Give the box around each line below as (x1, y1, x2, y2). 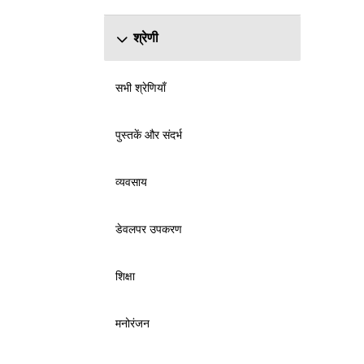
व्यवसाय (115, 174, 147, 189)
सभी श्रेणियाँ (115, 80, 166, 95)
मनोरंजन (115, 315, 149, 331)
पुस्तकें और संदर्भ (115, 127, 182, 142)
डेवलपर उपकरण (115, 221, 182, 236)
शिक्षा (115, 268, 135, 284)
